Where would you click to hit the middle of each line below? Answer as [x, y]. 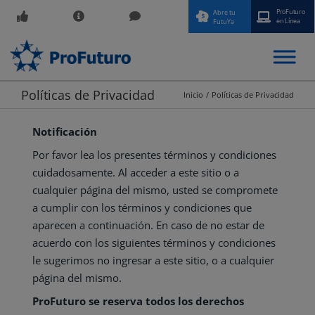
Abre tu [224, 12]
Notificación [64, 131]
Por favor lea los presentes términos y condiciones [154, 155]
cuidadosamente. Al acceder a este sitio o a [135, 172]
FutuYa [224, 21]
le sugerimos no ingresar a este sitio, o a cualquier [153, 260]
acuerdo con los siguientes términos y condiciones [154, 243]
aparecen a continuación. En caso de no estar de [148, 225]
